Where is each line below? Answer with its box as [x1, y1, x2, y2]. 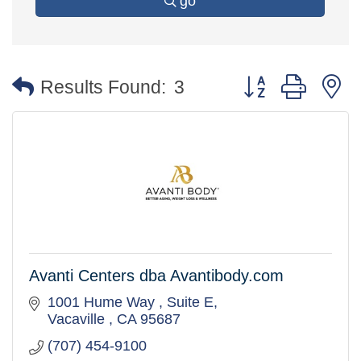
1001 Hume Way [47, 294, 159, 311]
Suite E [166, 294, 214, 311]
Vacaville [47, 311, 109, 328]
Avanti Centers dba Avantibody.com [29, 267, 284, 285]
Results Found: [40, 77, 166, 98]
